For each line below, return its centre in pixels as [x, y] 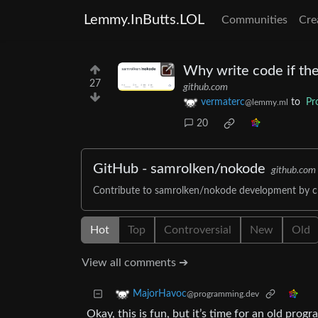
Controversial [198, 230]
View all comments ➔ [135, 263]
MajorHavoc [160, 294]
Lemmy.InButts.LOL [144, 20]
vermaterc [223, 103]
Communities [254, 20]
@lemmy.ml [267, 103]
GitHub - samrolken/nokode [179, 169]
